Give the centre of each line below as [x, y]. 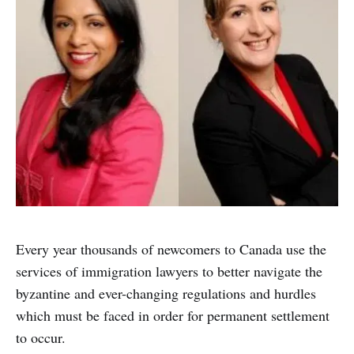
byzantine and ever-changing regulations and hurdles [166, 294]
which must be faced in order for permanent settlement [173, 316]
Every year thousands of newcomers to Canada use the [171, 249]
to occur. [41, 338]
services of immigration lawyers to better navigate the [169, 271]
